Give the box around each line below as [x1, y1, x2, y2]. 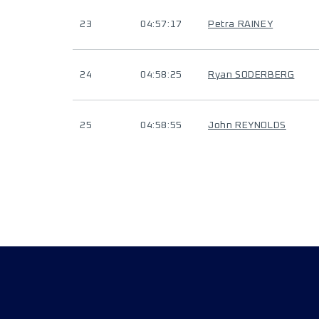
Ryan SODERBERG [208, 70, 295, 80]
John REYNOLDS [208, 120, 286, 130]
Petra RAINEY [208, 19, 273, 29]
